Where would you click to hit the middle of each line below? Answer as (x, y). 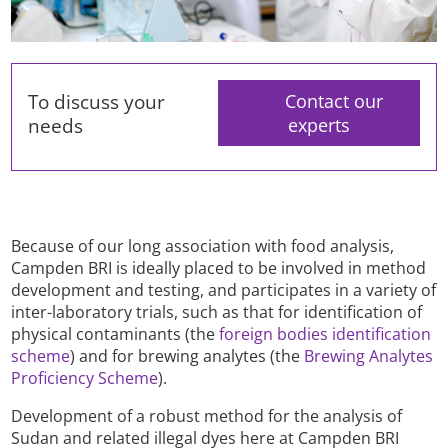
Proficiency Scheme (85, 377)
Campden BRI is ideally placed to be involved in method (219, 267)
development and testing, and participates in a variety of (224, 289)
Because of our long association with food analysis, (203, 245)
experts (318, 125)
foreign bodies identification (325, 333)
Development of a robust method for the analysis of (207, 415)
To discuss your (97, 101)
